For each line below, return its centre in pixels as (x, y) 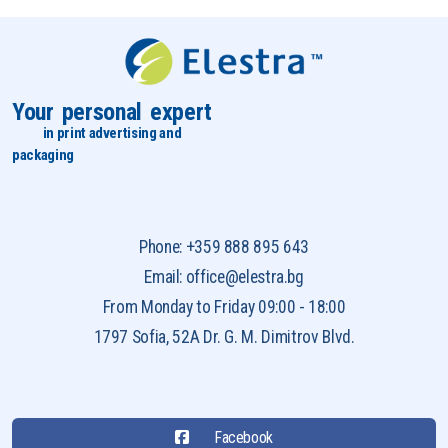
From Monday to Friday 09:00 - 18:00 (224, 307)
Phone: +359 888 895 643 (224, 247)
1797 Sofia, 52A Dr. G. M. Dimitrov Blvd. (224, 337)
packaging (43, 155)
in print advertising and (112, 133)
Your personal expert (112, 112)
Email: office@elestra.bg (224, 277)
